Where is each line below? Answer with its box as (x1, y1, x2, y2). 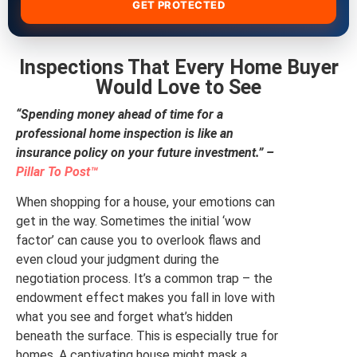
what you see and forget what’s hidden (16, 309, 233, 325)
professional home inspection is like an (16, 125, 233, 141)
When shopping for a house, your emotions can (16, 194, 275, 210)
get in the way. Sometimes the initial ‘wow (16, 214, 251, 229)
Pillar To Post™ (16, 163, 98, 179)
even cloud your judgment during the (16, 252, 219, 268)
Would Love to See (96, 75, 261, 99)
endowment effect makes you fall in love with (16, 290, 275, 306)
